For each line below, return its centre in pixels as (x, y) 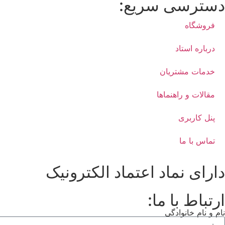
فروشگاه (200, 25)
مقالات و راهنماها (186, 95)
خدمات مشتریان (187, 72)
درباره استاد (195, 48)
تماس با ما (197, 141)
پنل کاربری (197, 118)
